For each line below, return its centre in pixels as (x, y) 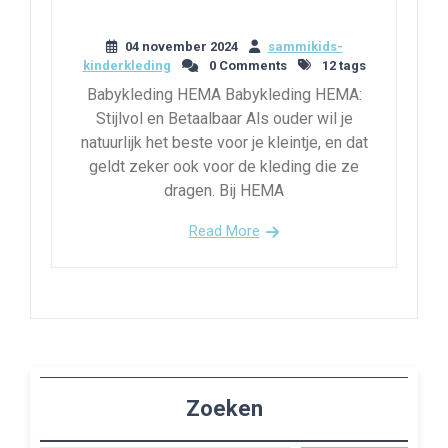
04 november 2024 (181, 46)
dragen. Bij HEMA (224, 190)
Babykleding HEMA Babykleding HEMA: (224, 94)
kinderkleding (126, 65)
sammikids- (305, 46)
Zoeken (224, 409)
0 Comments (246, 65)
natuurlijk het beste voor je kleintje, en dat (224, 142)
